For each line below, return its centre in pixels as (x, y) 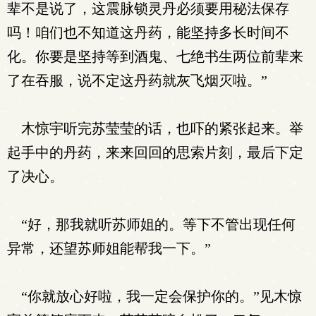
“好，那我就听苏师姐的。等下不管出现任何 (151, 224)
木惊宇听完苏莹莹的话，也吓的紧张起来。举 (155, 128)
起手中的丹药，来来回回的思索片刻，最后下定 (155, 152)
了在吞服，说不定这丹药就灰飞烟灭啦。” (137, 80)
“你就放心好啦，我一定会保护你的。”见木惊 (154, 296)
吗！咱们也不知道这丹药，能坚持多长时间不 (148, 32)
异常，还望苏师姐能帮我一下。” (109, 248)
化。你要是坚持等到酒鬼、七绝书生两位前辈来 (155, 56)
